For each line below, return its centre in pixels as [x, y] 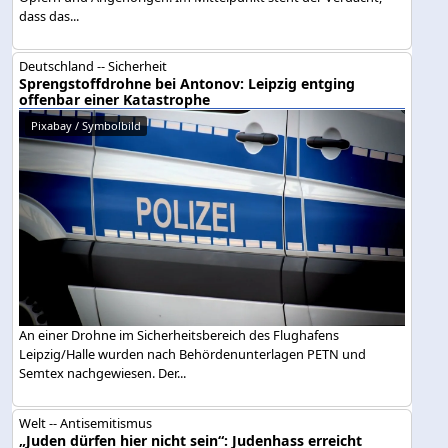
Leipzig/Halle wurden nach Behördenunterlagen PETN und [193, 354]
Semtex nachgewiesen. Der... [103, 373]
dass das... [49, 16]
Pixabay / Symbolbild [86, 125]
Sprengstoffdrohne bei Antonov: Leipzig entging [187, 83]
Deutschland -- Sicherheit [93, 65]
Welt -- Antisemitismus [86, 422]
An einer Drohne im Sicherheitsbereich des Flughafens [179, 335]
